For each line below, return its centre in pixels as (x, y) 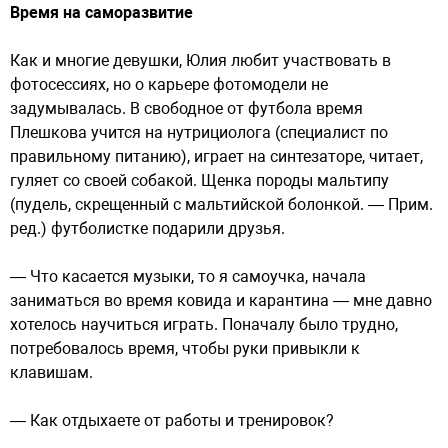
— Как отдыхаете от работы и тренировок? (172, 420)
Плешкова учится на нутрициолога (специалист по (199, 132)
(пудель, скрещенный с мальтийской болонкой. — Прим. (221, 204)
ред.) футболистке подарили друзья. (147, 228)
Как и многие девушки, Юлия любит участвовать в (200, 60)
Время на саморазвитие (101, 12)
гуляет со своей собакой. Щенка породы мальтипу (199, 180)
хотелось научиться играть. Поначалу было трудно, (204, 324)
